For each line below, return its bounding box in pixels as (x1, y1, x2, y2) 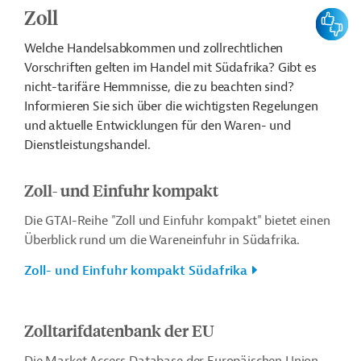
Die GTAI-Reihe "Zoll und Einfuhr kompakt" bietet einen (24, 213, 330, 229)
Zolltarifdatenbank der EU (24, 319, 214, 341)
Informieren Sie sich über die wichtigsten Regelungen (24, 98, 318, 114)
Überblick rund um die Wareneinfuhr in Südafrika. (24, 232, 301, 248)
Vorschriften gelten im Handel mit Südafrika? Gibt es (24, 60, 317, 76)
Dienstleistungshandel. (24, 137, 151, 153)
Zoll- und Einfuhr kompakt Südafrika (24, 263, 247, 279)
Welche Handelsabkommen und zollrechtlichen (24, 40, 284, 56)
